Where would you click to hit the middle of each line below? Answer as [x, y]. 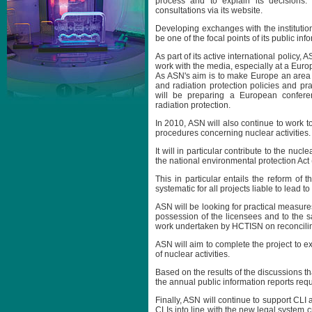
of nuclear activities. [193, 254]
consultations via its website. [209, 10]
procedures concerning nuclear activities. [233, 133]
